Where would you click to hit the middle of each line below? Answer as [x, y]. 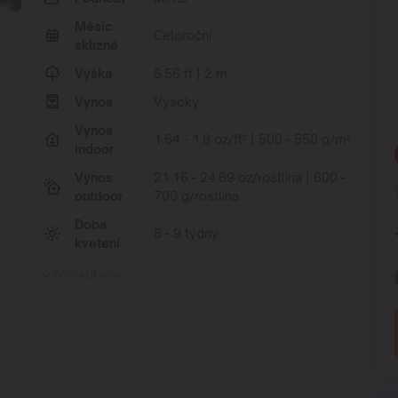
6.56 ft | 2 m [191, 73]
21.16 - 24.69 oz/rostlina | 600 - [250, 177]
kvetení [98, 243]
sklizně [97, 44]
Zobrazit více [87, 274]
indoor [95, 148]
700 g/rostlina [197, 195]
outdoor [99, 195]
